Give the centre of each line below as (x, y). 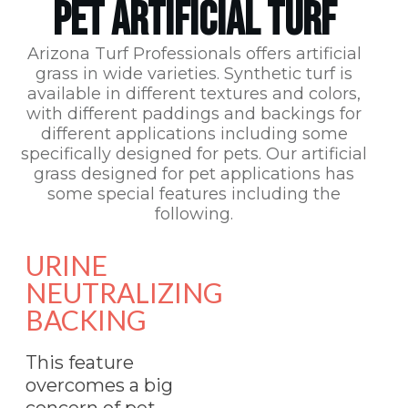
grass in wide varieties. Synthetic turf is (194, 73)
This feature (80, 362)
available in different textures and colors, (194, 93)
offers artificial (301, 53)
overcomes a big (99, 385)
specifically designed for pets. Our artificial (194, 153)
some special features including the (194, 194)
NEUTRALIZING (124, 292)
